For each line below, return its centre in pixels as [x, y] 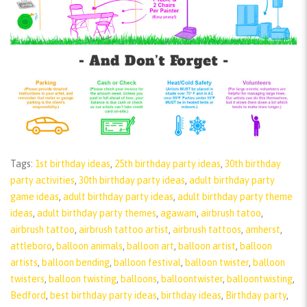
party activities [42, 180]
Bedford [28, 295]
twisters [27, 279]
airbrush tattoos [207, 229]
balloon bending [76, 262]
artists [24, 262]
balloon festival [147, 262]
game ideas [35, 196]
